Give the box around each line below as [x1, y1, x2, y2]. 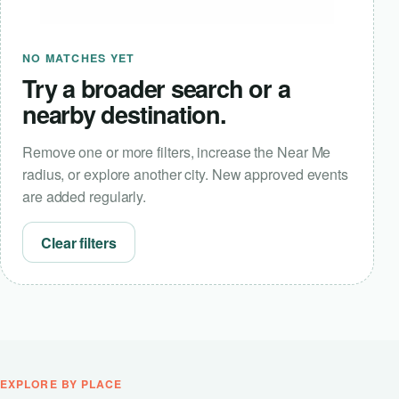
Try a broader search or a [22, 70, 290, 105]
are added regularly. [22, 186, 147, 207]
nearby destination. [22, 96, 226, 131]
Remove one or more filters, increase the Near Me [22, 142, 331, 162]
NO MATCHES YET [22, 50, 135, 66]
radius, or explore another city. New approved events [22, 164, 349, 184]
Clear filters [41, 232, 117, 253]
